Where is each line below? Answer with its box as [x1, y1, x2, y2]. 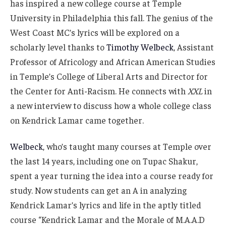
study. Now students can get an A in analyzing [10, 185, 187, 196]
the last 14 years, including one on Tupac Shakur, [10, 155, 198, 167]
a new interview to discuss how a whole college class [10, 100, 211, 111]
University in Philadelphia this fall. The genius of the [10, 12, 213, 24]
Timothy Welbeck [106, 41, 174, 53]
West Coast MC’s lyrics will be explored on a [10, 27, 180, 38]
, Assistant [174, 41, 214, 53]
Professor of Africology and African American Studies [10, 56, 215, 68]
